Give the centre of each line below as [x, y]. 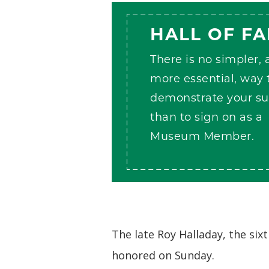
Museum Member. [202, 137]
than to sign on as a [206, 118]
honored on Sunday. [163, 255]
